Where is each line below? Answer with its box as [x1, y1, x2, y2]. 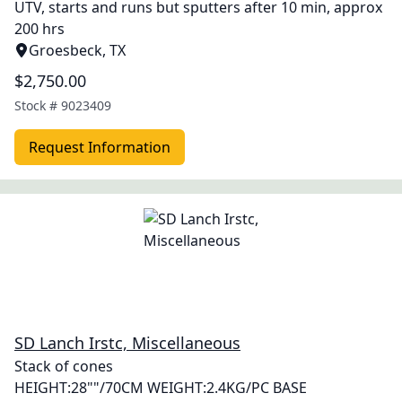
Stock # [14, 97, 61, 114]
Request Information [29, 137, 170, 157]
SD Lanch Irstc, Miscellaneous [14, 332, 240, 354]
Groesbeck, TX [29, 40, 126, 60]
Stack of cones [14, 356, 113, 376]
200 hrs [14, 19, 65, 39]
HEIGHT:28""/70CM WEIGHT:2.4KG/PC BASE [14, 378, 307, 398]
